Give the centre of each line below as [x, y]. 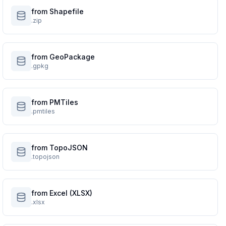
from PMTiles [55, 102]
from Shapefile [58, 11]
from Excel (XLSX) [62, 193]
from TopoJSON [60, 148]
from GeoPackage [63, 57]
